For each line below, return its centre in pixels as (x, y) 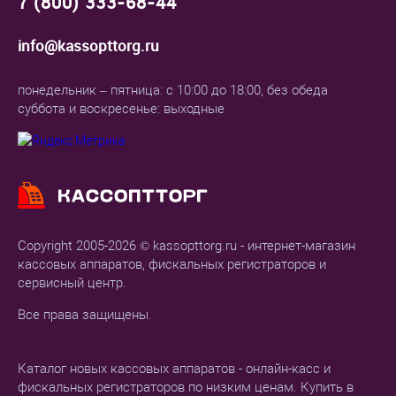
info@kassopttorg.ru (88, 46)
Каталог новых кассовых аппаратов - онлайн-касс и (174, 369)
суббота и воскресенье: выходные (121, 109)
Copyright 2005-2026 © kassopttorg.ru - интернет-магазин (187, 246)
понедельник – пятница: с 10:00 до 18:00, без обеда (173, 91)
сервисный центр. (72, 283)
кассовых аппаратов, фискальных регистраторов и (172, 265)
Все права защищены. (85, 315)
